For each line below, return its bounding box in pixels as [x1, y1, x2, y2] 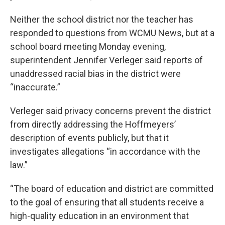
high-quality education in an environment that [10, 210, 189, 221]
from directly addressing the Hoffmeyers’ [10, 119, 176, 130]
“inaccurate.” [10, 82, 60, 92]
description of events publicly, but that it [10, 133, 169, 143]
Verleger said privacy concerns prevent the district [10, 105, 211, 116]
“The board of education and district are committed [10, 183, 213, 194]
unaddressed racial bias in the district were [10, 68, 181, 79]
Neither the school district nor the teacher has [10, 14, 193, 25]
